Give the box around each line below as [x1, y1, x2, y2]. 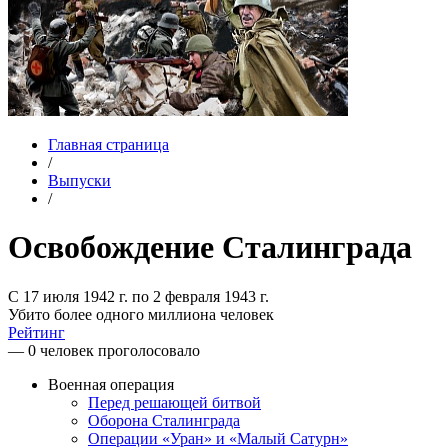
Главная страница [48, 136, 169, 153]
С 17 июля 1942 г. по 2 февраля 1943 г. [8, 287, 269, 305]
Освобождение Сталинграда [8, 229, 412, 266]
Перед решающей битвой [88, 393, 261, 411]
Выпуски [48, 172, 111, 189]
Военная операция [48, 375, 174, 393]
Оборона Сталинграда [88, 411, 240, 429]
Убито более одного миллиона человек [8, 305, 274, 323]
